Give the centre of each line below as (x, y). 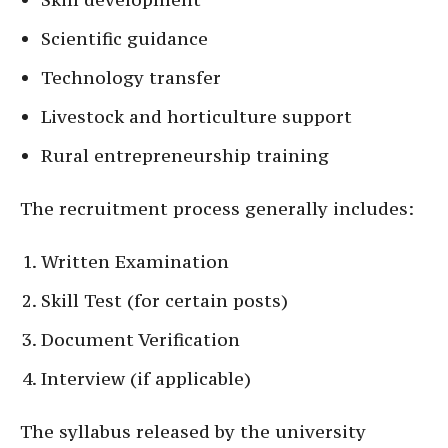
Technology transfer (131, 78)
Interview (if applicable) (146, 379)
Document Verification (140, 340)
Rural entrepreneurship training (185, 156)
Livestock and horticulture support (196, 117)
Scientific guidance (124, 39)
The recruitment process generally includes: (217, 209)
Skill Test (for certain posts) (164, 301)
